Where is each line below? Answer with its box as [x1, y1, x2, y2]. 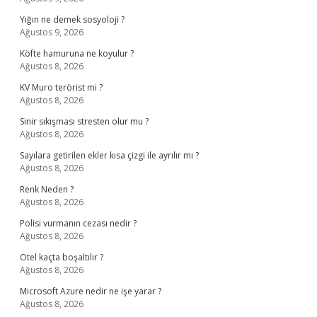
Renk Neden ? [20, 183, 74, 195]
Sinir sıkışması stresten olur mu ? [20, 115, 149, 127]
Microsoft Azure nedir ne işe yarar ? [20, 285, 161, 297]
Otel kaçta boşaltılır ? [20, 251, 103, 263]
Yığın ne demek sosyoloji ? [20, 13, 125, 25]
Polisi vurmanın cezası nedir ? [20, 217, 137, 229]
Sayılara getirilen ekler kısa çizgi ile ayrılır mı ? [20, 149, 199, 161]
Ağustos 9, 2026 [20, 26, 83, 38]
